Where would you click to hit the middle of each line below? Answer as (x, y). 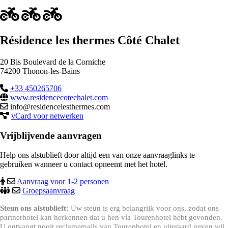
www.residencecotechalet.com (59, 97)
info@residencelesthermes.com (59, 106)
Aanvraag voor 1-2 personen (63, 182)
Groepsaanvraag (49, 191)
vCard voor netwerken (47, 116)
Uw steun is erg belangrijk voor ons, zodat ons (144, 208)
